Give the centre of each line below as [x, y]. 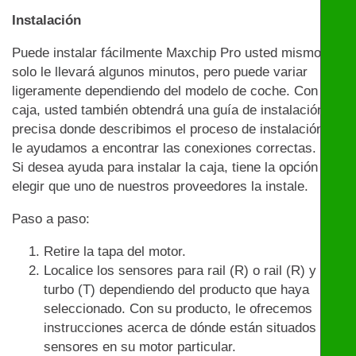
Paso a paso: [51, 219]
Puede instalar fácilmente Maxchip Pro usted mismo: [168, 53]
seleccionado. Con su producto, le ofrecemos [178, 309]
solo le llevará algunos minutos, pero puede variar [160, 72]
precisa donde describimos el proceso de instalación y [173, 130]
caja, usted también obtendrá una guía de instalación [168, 110]
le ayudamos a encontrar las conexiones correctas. [164, 149]
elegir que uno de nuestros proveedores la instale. [160, 187]
